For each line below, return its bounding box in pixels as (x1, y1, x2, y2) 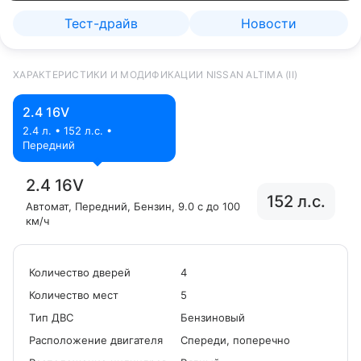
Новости (241, 15, 297, 31)
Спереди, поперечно (180, 334, 290, 346)
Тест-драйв (64, 15, 138, 31)
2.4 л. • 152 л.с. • (23, 124, 112, 137)
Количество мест (29, 288, 118, 301)
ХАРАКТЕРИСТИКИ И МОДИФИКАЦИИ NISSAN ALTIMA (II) (13, 68, 298, 81)
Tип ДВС (29, 311, 73, 324)
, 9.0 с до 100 (172, 200, 240, 213)
